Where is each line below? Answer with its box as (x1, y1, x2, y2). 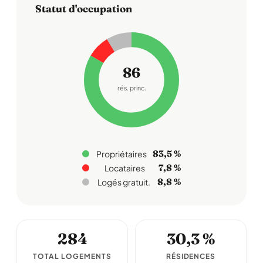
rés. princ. (117, 83, 146, 93)
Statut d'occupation (35, 2, 132, 15)
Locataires (104, 163, 145, 173)
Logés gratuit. (97, 177, 150, 187)
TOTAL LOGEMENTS (33, 252, 112, 261)
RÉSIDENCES (166, 252, 216, 261)
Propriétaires (96, 149, 147, 159)
